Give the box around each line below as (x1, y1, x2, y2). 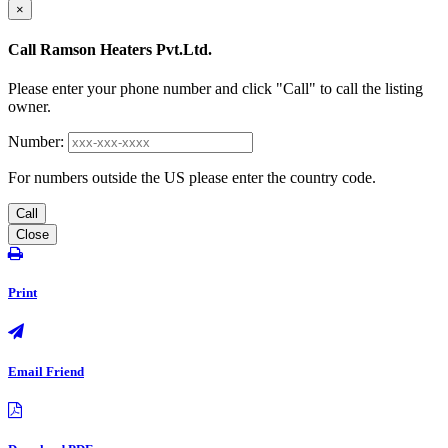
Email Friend (8, 363, 84, 379)
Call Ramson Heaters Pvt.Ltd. (8, 40, 212, 58)
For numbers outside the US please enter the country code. (8, 169, 376, 187)
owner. (8, 98, 51, 116)
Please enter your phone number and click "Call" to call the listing (8, 80, 423, 98)
